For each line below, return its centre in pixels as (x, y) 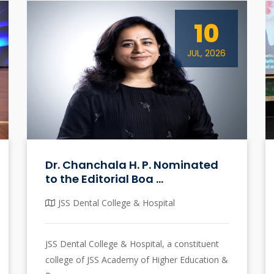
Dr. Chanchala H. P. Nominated (132, 165)
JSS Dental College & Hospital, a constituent (132, 243)
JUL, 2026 (206, 53)
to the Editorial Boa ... (104, 179)
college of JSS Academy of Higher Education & (137, 259)
